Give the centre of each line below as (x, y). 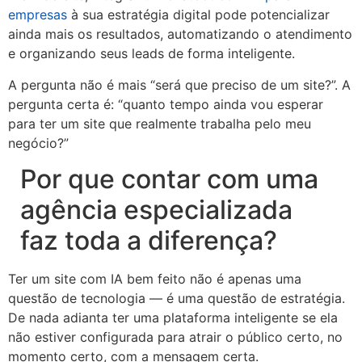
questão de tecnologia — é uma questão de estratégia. (177, 299)
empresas (38, 15)
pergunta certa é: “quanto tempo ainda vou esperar (166, 104)
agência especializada (156, 210)
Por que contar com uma (169, 179)
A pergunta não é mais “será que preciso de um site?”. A (179, 84)
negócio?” (38, 143)
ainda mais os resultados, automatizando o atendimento (180, 34)
